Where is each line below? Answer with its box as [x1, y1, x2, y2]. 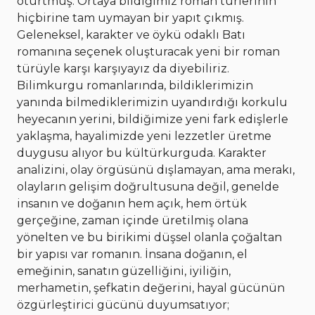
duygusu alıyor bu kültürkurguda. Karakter [17, 146, 266, 160]
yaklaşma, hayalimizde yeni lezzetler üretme [17, 129, 271, 143]
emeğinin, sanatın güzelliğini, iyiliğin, [17, 264, 231, 278]
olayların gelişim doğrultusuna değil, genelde [17, 180, 279, 194]
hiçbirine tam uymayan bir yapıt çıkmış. [17, 11, 244, 25]
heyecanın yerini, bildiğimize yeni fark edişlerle [17, 112, 288, 127]
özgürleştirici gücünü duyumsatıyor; [17, 298, 229, 312]
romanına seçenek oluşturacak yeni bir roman [17, 45, 280, 59]
